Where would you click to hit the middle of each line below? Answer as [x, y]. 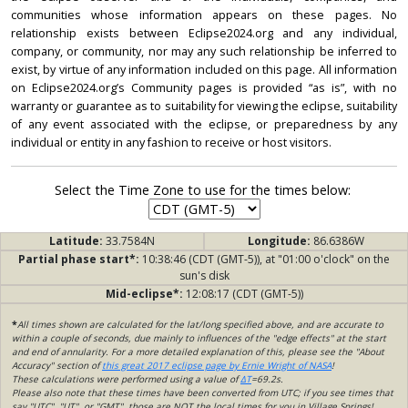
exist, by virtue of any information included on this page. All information [204, 70]
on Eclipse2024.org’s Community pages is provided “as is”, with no [204, 88]
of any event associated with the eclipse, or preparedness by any [204, 125]
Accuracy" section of [57, 366]
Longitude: [280, 241]
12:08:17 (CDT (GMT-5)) [244, 294]
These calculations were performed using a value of [126, 379]
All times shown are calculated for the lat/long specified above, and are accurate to [200, 325]
